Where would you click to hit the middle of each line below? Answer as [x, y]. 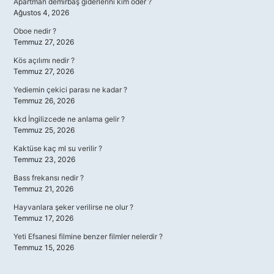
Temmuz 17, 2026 [43, 218]
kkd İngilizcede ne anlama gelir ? [69, 119]
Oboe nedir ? [35, 31]
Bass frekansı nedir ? [49, 178]
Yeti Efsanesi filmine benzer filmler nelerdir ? [88, 236]
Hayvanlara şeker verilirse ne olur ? [73, 207]
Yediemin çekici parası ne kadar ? [70, 90]
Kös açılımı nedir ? [44, 60]
